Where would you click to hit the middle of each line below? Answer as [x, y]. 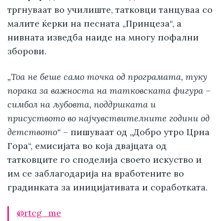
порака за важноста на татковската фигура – [109, 91]
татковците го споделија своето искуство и [105, 160]
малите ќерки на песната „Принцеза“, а [94, 24]
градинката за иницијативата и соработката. [108, 187]
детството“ [34, 132]
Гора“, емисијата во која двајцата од [87, 146]
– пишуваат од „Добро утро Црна [135, 132]
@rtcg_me [39, 213]
